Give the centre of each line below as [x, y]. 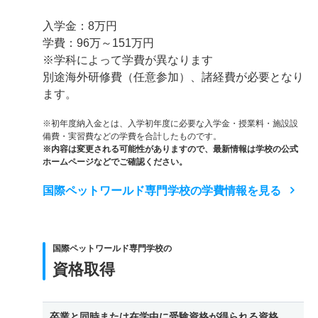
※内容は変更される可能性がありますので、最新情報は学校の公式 [170, 149]
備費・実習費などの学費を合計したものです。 [132, 136]
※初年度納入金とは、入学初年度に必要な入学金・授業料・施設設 [170, 123]
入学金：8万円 [80, 26]
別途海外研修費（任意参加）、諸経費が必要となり [173, 77]
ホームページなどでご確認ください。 [115, 161]
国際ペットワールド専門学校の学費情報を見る [162, 190]
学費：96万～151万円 [98, 43]
